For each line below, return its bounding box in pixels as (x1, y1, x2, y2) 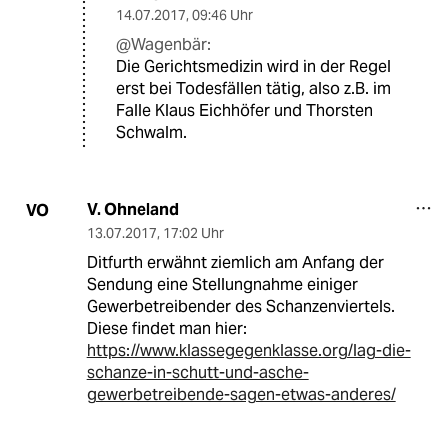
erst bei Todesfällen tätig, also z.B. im (116, 78, 391, 100)
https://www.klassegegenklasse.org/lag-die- (86, 340, 411, 362)
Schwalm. (116, 122, 187, 144)
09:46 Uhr (192, 6, 253, 25)
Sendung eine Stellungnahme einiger (86, 274, 358, 296)
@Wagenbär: (116, 34, 211, 56)
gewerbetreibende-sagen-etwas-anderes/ (86, 384, 396, 406)
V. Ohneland (86, 199, 179, 221)
